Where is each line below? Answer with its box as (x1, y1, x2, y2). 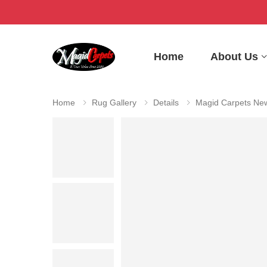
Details (153, 98, 179, 107)
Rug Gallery (92, 98, 136, 107)
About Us (210, 50, 258, 63)
